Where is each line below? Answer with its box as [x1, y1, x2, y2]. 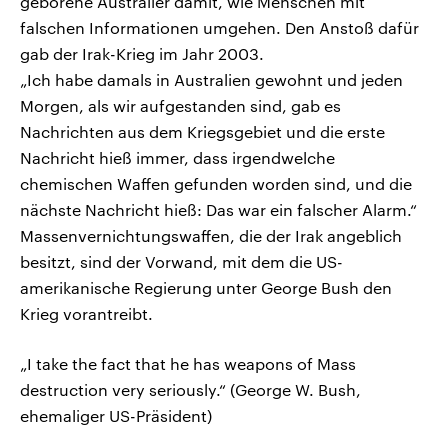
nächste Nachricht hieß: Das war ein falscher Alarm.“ [20, 199, 417, 219]
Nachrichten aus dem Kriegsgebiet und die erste [20, 121, 385, 141]
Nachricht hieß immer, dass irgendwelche [20, 147, 335, 167]
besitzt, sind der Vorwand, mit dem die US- [20, 251, 343, 271]
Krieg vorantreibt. [20, 303, 153, 323]
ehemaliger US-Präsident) [20, 405, 212, 425]
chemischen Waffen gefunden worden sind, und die [20, 173, 412, 193]
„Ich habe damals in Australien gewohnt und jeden [20, 69, 403, 89]
